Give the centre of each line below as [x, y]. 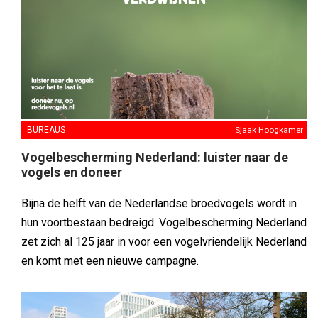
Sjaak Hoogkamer [269, 130]
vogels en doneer [72, 172]
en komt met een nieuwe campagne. [110, 261]
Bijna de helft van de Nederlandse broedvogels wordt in [159, 204]
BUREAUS [46, 130]
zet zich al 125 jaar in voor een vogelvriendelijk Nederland [164, 242]
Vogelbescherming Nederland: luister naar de [155, 158]
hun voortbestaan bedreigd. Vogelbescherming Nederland [164, 223]
